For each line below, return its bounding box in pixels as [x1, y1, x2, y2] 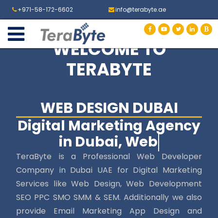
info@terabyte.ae [115, 5, 166, 14]
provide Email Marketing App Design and [16, 205, 202, 217]
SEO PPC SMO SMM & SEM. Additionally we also [16, 192, 202, 203]
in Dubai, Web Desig [37, 132, 180, 151]
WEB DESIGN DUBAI [40, 98, 178, 118]
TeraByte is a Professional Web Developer [16, 151, 202, 162]
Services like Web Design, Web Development [16, 178, 202, 189]
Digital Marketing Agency [18, 116, 200, 135]
